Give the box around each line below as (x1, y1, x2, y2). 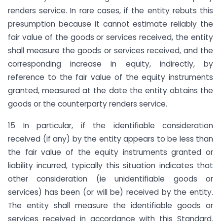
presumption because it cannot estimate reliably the (8, 18, 213, 29)
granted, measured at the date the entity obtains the (8, 85, 213, 96)
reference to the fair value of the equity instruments (8, 72, 213, 82)
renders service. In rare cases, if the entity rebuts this (8, 5, 213, 16)
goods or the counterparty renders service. (8, 98, 167, 109)
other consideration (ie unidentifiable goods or (8, 174, 213, 184)
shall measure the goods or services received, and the (8, 45, 213, 56)
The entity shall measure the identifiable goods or (8, 200, 213, 211)
